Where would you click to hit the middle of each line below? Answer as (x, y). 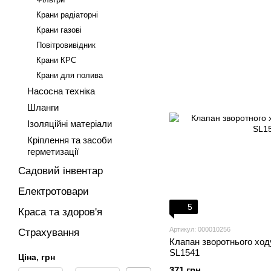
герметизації (53, 152)
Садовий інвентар (60, 171)
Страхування (49, 233)
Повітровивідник (66, 45)
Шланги (43, 107)
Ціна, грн (37, 257)
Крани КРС (56, 60)
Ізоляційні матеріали (70, 124)
